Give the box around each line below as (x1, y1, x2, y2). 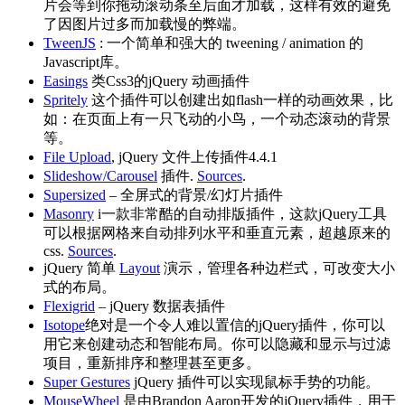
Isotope (43, 317, 85, 334)
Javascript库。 (43, 54, 128, 71)
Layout (119, 260, 160, 277)
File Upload (43, 149, 111, 165)
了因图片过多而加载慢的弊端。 (43, 16, 246, 33)
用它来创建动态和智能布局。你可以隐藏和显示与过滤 (43, 336, 391, 353)
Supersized (43, 187, 106, 203)
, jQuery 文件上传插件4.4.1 (111, 149, 278, 165)
